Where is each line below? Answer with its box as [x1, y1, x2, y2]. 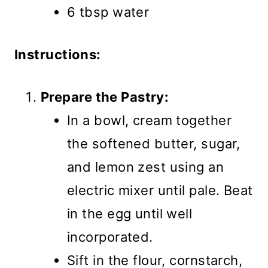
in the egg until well [67, 206, 193, 222]
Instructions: [14, 47, 101, 63]
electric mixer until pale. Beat [67, 182, 253, 199]
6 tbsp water [67, 4, 150, 20]
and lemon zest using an [67, 159, 224, 175]
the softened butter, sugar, [67, 136, 240, 152]
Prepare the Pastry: [41, 89, 169, 105]
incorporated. [67, 229, 153, 245]
